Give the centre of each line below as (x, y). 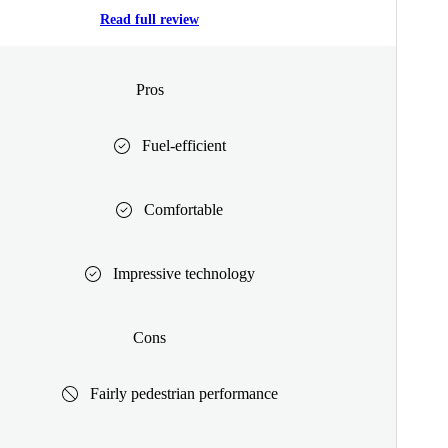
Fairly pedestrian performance (183, 393)
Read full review (149, 20)
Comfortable (183, 209)
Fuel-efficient (183, 145)
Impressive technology (183, 273)
